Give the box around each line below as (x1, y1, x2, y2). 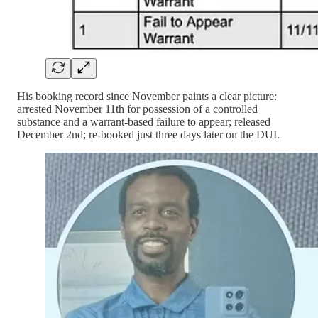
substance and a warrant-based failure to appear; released (17, 115, 270, 128)
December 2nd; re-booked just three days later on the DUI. (17, 128, 280, 141)
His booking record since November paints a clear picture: (17, 89, 277, 102)
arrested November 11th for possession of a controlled (17, 102, 258, 115)
